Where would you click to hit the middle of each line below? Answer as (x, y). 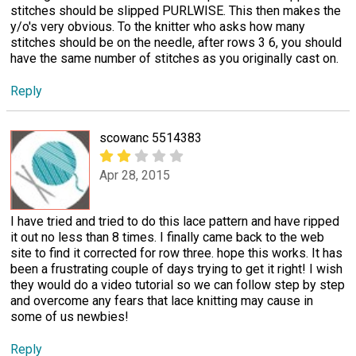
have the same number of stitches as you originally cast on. (174, 59)
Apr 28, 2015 (135, 175)
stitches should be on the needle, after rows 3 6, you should (176, 43)
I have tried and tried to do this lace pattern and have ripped (175, 222)
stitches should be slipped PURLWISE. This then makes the (176, 11)
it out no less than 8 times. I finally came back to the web (167, 238)
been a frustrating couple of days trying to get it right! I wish (176, 269)
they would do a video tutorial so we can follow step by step (178, 285)
